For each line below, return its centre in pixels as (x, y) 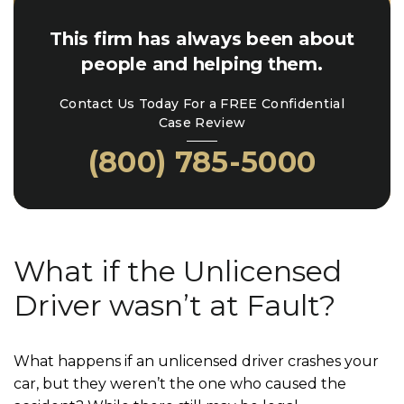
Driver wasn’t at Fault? (174, 305)
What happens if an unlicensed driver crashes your (196, 361)
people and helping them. (202, 64)
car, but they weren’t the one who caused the (180, 383)
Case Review (202, 122)
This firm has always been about (202, 38)
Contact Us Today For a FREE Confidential (202, 103)
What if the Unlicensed (178, 271)
